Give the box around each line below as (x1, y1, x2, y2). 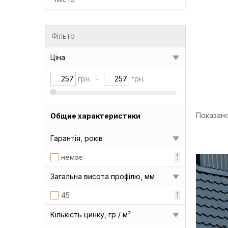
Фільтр (51, 31, 75, 40)
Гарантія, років (50, 133, 103, 142)
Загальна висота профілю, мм (50, 172, 155, 181)
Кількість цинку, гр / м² (50, 210, 131, 219)
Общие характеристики (50, 111, 140, 120)
